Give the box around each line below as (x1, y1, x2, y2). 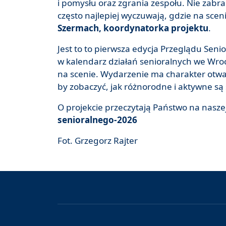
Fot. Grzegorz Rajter (58, 135, 138, 147)
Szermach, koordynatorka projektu (58, 22, 208, 34)
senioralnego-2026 (58, 114, 137, 126)
